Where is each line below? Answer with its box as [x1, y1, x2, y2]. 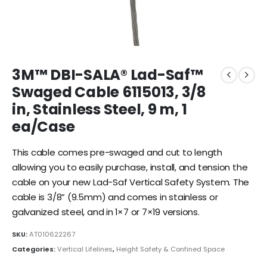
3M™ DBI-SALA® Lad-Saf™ [12, 64, 203, 85]
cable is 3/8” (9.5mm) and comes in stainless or [12, 191, 218, 204]
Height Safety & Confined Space [116, 244, 225, 254]
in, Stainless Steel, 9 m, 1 [12, 99, 187, 120]
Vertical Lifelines [57, 244, 113, 254]
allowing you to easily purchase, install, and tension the [12, 161, 248, 174]
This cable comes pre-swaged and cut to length [12, 146, 222, 159]
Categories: [12, 244, 57, 254]
